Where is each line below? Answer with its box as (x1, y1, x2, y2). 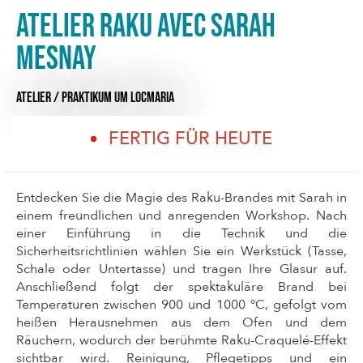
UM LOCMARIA (114, 88, 174, 107)
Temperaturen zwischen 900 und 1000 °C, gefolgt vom (16, 296, 347, 314)
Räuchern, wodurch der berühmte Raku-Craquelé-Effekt (16, 331, 347, 350)
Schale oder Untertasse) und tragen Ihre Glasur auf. (16, 260, 347, 279)
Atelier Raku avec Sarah (16, 6, 275, 46)
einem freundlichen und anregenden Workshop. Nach (16, 207, 347, 225)
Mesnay (16, 39, 96, 79)
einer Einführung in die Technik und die (16, 224, 347, 243)
